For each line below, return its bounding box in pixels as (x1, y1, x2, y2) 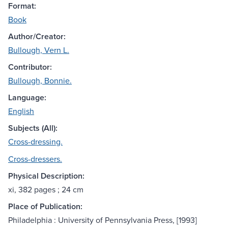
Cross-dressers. (8, 153, 62, 165)
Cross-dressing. (8, 136, 63, 148)
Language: (8, 92, 46, 104)
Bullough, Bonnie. (8, 75, 72, 87)
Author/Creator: (8, 31, 66, 43)
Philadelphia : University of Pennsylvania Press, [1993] (8, 214, 197, 226)
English (8, 105, 34, 117)
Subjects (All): (8, 122, 58, 134)
